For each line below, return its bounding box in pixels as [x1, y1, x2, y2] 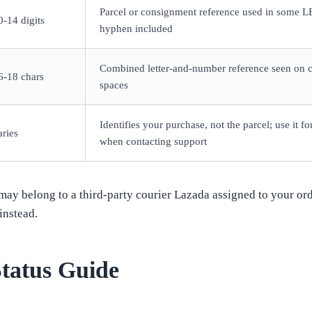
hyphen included [100, 23, 173, 35]
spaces [100, 79, 129, 91]
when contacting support [100, 136, 208, 148]
